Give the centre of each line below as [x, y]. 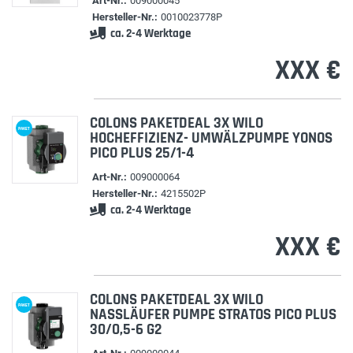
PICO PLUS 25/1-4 [141, 153]
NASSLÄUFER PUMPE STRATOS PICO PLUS [213, 315]
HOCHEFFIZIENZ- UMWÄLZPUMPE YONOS [211, 138]
